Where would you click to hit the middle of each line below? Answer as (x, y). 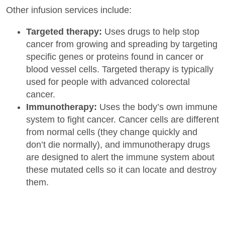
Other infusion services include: (69, 10)
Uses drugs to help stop (151, 32)
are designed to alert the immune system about (120, 157)
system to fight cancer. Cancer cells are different (123, 120)
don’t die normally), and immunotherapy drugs (118, 145)
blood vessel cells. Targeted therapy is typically (120, 70)
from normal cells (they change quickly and (112, 132)
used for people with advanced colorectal (108, 82)
